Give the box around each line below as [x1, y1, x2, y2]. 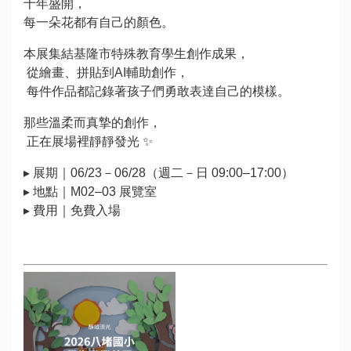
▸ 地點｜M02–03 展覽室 [24, 184, 157, 198]
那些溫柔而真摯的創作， [24, 115, 161, 129]
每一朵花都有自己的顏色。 [24, 15, 174, 29]
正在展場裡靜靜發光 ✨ [24, 134, 153, 148]
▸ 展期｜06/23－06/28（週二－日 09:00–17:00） [24, 165, 294, 179]
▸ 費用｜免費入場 [24, 203, 121, 217]
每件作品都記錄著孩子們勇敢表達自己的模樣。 [24, 84, 290, 98]
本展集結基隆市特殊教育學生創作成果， [24, 46, 249, 60]
